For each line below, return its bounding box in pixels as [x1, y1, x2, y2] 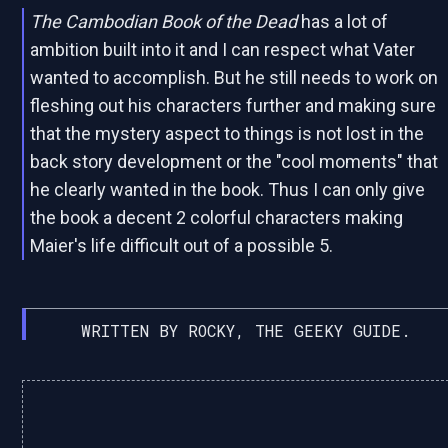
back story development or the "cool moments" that [30, 151, 439, 173]
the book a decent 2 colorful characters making [30, 207, 404, 229]
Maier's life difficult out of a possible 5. [30, 235, 334, 257]
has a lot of [297, 11, 389, 33]
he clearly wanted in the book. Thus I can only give [30, 179, 426, 201]
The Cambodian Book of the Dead [30, 11, 298, 33]
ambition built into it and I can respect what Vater [30, 39, 416, 61]
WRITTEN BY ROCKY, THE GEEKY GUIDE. [80, 320, 411, 342]
